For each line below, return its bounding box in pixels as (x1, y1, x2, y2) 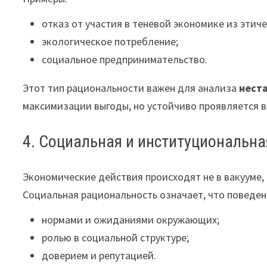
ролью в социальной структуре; (42, 231, 190, 244)
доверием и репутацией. (42, 249, 157, 262)
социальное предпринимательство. (42, 52, 208, 66)
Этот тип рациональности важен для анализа (23, 81, 240, 95)
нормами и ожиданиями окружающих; (42, 213, 220, 226)
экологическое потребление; (42, 35, 179, 48)
